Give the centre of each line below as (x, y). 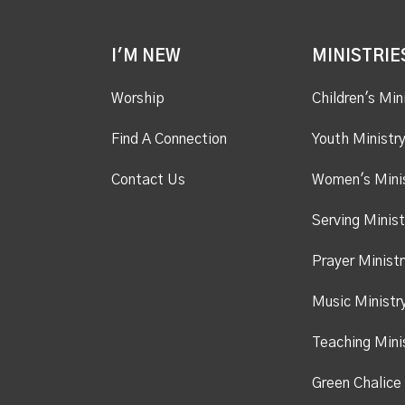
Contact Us (148, 179)
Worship (137, 98)
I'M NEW (146, 57)
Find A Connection (169, 139)
